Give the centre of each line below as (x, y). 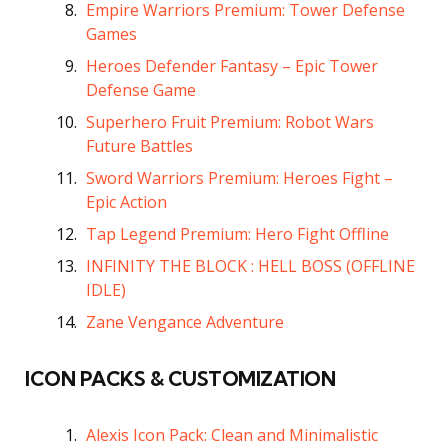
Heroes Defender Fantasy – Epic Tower (232, 66)
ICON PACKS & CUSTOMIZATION (180, 378)
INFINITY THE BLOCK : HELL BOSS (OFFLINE (250, 266)
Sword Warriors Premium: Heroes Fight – (239, 178)
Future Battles (139, 146)
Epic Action (126, 202)
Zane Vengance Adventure (185, 322)
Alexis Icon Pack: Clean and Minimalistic (232, 435)
